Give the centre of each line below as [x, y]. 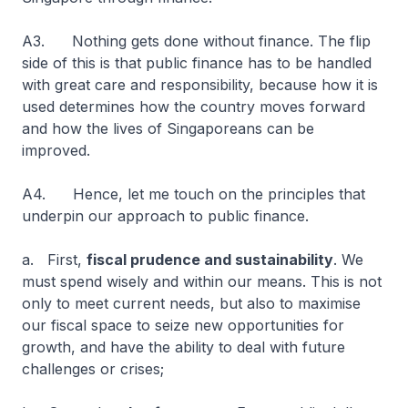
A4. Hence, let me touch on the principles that [194, 194]
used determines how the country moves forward [194, 107]
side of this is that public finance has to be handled [197, 63]
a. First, [54, 260]
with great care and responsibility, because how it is [200, 85]
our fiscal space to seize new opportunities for [183, 325]
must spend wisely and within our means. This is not [202, 281]
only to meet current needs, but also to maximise [191, 303]
